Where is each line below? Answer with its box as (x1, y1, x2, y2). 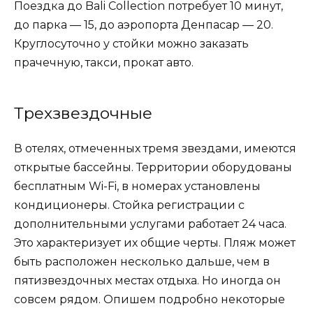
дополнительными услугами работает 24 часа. (14, 217, 286, 231)
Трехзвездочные (14, 103, 152, 124)
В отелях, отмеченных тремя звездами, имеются (14, 142, 296, 156)
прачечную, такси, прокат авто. (14, 56, 194, 70)
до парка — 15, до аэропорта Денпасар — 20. (14, 18, 273, 32)
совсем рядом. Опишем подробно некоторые (14, 293, 285, 307)
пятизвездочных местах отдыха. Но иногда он (14, 274, 281, 288)
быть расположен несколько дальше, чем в (14, 255, 270, 269)
